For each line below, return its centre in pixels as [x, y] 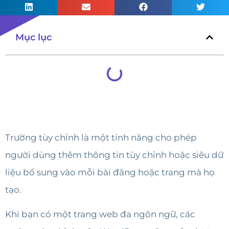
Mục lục [33, 37]
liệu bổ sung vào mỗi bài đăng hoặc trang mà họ [110, 172]
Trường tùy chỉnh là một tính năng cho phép [101, 137]
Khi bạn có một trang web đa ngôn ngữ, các [100, 214]
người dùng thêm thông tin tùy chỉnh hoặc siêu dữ [114, 155]
